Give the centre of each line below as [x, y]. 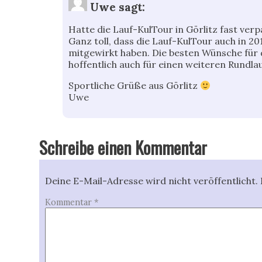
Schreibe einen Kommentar [123, 148]
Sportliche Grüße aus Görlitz [135, 86]
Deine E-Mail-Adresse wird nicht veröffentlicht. [152, 181]
